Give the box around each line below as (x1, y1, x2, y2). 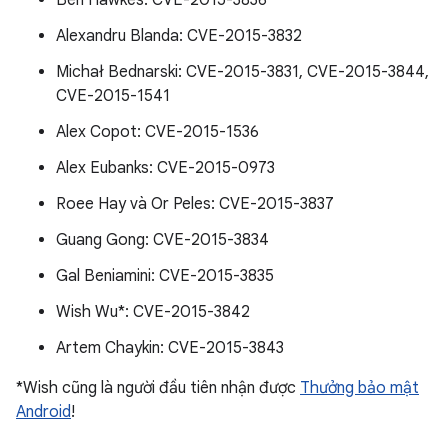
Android (16, 402, 71, 422)
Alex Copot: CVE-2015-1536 (56, 122, 259, 142)
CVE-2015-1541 (56, 86, 170, 106)
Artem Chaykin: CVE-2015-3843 (56, 338, 284, 358)
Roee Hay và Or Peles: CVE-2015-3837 (56, 194, 334, 214)
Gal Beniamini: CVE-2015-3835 (56, 266, 274, 286)
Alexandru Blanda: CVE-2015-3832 (56, 26, 302, 46)
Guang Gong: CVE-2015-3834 (56, 230, 269, 250)
